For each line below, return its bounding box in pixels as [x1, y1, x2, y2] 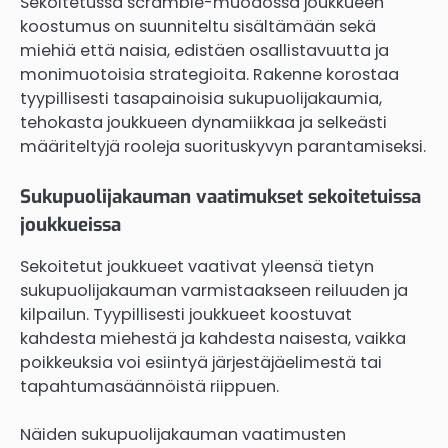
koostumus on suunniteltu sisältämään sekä [20, 14, 376, 38]
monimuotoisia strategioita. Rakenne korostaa [20, 62, 399, 86]
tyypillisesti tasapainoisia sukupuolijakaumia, [20, 86, 382, 110]
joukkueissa [20, 211, 121, 237]
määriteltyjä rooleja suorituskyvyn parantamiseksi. [20, 134, 426, 158]
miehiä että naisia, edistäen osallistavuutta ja [20, 38, 389, 62]
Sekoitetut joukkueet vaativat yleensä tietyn [20, 255, 374, 279]
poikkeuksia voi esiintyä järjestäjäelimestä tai [20, 351, 382, 375]
